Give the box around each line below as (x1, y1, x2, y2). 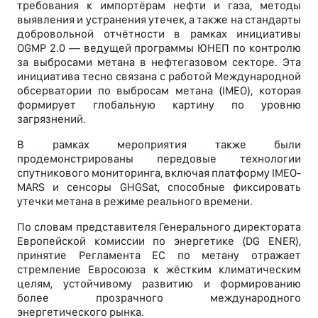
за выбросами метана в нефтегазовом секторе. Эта (17, 55, 301, 70)
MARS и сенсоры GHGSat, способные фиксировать (17, 180, 301, 194)
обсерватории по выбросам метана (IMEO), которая (17, 84, 301, 98)
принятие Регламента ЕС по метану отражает (17, 248, 301, 263)
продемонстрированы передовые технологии (17, 152, 301, 166)
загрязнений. (17, 112, 86, 126)
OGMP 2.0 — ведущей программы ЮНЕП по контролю (17, 41, 301, 55)
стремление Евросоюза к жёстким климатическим (17, 263, 301, 277)
